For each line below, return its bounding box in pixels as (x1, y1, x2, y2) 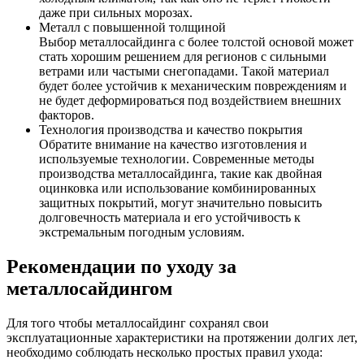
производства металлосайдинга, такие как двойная (39, 167, 322, 181)
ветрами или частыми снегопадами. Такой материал (39, 64, 329, 79)
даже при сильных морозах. (39, 6, 193, 20)
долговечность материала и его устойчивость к (39, 210, 301, 225)
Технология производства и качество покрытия (39, 123, 302, 137)
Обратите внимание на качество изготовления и (39, 137, 307, 152)
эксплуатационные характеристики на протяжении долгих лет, (6, 331, 357, 345)
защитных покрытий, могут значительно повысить (39, 196, 322, 210)
